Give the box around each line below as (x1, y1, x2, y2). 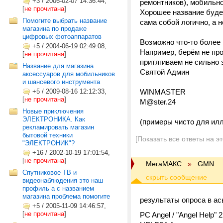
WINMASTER (140, 88, 186, 96)
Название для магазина (22, 62, 94, 70)
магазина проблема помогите (22, 193, 110, 200)
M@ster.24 (140, 98, 176, 106)
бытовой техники (22, 131, 73, 139)
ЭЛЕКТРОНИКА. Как (22, 115, 85, 123)
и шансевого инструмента (22, 78, 100, 86)
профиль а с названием (22, 185, 94, 192)
